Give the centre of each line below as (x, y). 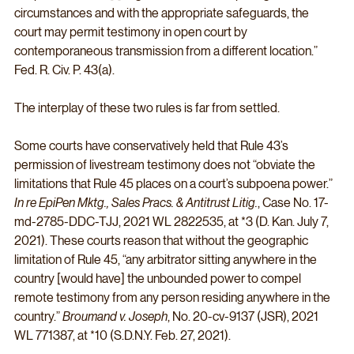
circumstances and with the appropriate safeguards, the (163, 13)
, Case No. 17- (293, 202)
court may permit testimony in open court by (132, 32)
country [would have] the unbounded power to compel (159, 278)
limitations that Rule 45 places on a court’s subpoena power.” (175, 183)
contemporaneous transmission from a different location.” (167, 51)
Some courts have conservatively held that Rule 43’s (153, 145)
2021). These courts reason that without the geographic (162, 240)
